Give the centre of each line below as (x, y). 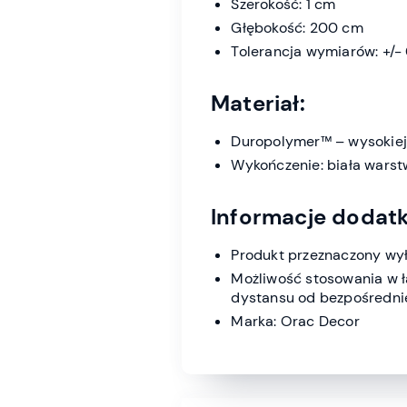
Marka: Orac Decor (295, 322)
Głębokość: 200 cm (297, 28)
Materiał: (258, 104)
